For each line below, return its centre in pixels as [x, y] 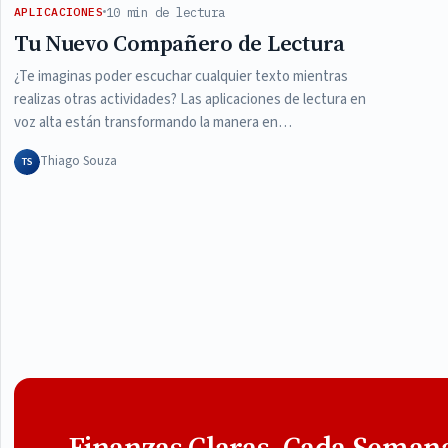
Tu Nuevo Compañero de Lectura [179, 44]
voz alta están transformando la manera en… [152, 123]
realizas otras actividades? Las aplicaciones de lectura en [189, 100]
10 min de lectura [166, 11]
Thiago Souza [78, 161]
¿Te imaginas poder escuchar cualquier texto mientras [180, 77]
